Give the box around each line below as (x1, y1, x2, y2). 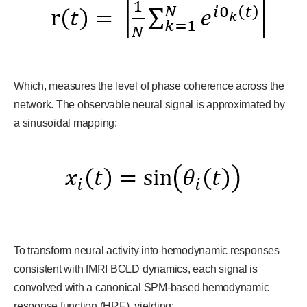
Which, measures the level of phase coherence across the (14, 79, 284, 92)
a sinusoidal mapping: (14, 116, 117, 129)
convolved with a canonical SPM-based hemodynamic (14, 281, 269, 293)
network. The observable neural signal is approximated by (14, 98, 285, 110)
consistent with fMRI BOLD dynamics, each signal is (14, 262, 258, 275)
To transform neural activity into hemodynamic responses (14, 244, 280, 256)
